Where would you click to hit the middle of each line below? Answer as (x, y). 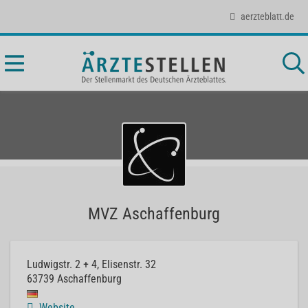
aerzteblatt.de (267, 16)
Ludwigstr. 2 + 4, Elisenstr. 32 (91, 264)
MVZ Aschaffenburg (154, 214)
